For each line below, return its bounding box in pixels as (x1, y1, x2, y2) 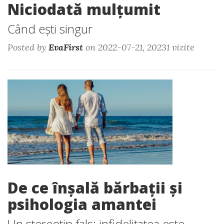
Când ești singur (7, 20, 92, 37)
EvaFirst (48, 41, 83, 53)
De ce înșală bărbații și (7, 177, 182, 198)
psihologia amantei (7, 194, 156, 214)
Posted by (7, 41, 48, 53)
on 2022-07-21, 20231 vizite (83, 41, 194, 53)
